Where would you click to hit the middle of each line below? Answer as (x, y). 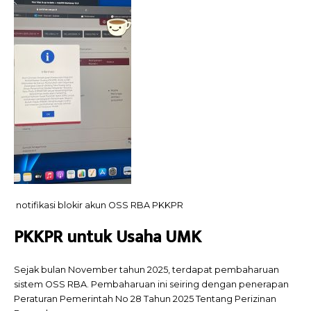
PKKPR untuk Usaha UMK (108, 237)
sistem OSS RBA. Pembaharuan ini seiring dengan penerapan (151, 285)
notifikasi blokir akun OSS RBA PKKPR (100, 205)
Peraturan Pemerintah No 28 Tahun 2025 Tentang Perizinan (145, 299)
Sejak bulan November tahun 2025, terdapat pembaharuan (146, 270)
